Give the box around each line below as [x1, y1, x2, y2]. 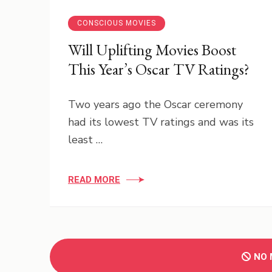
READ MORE [68, 174, 120, 185]
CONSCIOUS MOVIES [77, 19, 156, 27]
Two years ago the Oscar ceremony [68, 97, 243, 112]
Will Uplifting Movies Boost [68, 39, 236, 60]
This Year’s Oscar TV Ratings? [68, 59, 250, 80]
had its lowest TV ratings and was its [68, 115, 254, 129]
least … [68, 132, 103, 147]
